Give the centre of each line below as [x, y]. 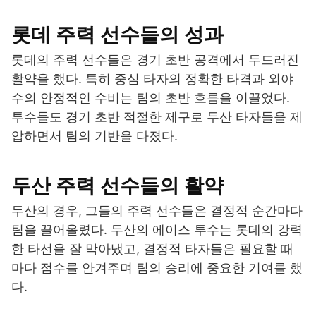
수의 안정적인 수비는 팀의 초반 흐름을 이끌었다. [151, 98]
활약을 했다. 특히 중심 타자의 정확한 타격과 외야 [152, 79]
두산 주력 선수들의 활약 [117, 186]
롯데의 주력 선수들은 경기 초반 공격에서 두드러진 [155, 60]
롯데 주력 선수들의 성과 [117, 35]
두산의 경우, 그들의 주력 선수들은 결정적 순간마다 [157, 211]
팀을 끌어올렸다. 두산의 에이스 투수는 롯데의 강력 [157, 230]
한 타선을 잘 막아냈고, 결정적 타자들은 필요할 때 [152, 249]
